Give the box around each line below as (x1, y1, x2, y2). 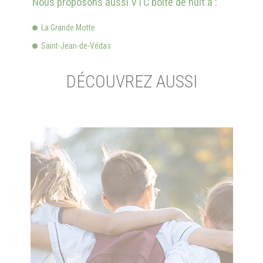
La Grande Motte (41, 23, 95, 32)
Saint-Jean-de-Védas (41, 41, 111, 50)
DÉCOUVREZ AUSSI (66, 71, 197, 92)
